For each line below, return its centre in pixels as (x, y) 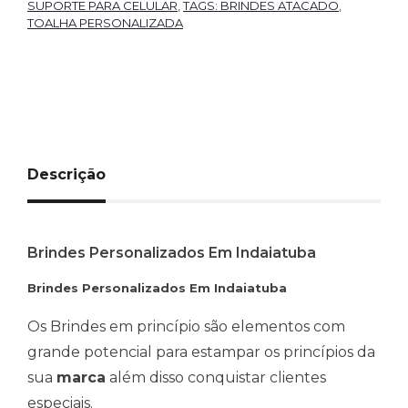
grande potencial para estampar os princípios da (201, 352)
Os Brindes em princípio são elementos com (186, 327)
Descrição (66, 174)
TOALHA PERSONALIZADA (105, 22)
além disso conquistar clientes (216, 378)
